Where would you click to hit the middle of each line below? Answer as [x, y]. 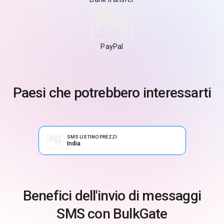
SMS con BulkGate [112, 213]
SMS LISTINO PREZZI [92, 136]
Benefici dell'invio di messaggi [112, 195]
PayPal [112, 46]
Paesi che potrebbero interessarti [112, 92]
